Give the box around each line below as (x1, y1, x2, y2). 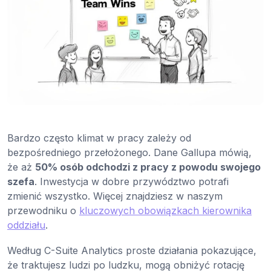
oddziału (7, 219, 45, 232)
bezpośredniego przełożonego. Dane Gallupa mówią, (7, 146, 252, 159)
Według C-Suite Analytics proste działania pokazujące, (7, 244, 256, 257)
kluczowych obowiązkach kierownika (79, 204, 252, 217)
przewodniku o (7, 204, 79, 217)
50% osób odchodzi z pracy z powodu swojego (35, 161, 261, 174)
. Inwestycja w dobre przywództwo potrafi (34, 175, 229, 188)
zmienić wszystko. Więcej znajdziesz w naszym (7, 190, 223, 203)
